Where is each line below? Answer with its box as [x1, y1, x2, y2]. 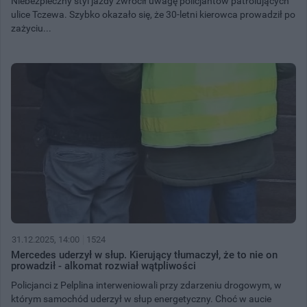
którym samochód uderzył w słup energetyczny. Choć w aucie [11, 293, 271, 304]
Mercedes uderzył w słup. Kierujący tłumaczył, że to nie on [11, 248, 278, 261]
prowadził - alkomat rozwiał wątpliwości [11, 259, 196, 272]
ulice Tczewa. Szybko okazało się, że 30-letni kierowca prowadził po [11, 8, 295, 20]
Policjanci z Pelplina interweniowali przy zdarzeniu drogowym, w [11, 279, 282, 291]
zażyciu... [11, 22, 51, 34]
